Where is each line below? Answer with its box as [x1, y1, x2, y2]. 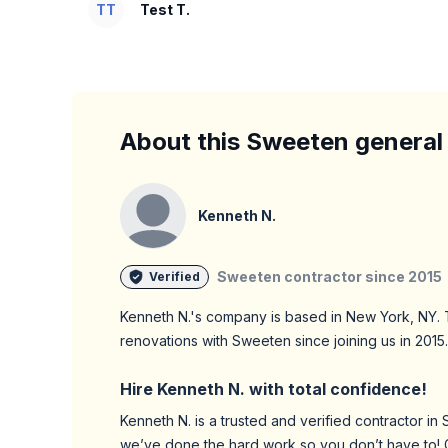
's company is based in [190, 308, 342, 325]
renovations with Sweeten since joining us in [120, 332, 415, 349]
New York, [346, 308, 414, 325]
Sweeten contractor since [217, 268, 408, 285]
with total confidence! [245, 379, 427, 399]
